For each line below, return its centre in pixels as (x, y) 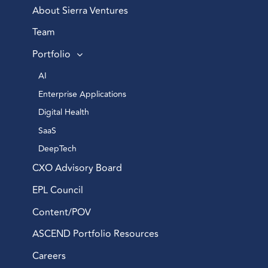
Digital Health (65, 112)
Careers (49, 256)
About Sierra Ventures (80, 10)
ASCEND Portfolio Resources (95, 234)
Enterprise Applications (83, 94)
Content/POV (61, 212)
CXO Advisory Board (77, 168)
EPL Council (57, 190)
